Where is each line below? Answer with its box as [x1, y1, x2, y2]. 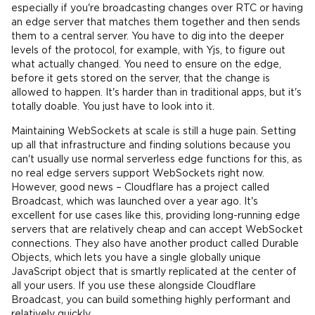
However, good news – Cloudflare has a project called [11, 184, 269, 192]
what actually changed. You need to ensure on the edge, [11, 60, 281, 69]
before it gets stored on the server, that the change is [11, 75, 270, 83]
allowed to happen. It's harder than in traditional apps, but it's [11, 89, 302, 97]
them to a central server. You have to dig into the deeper [11, 32, 284, 41]
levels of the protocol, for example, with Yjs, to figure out [11, 46, 285, 55]
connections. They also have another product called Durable [11, 240, 299, 248]
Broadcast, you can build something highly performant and [11, 296, 290, 304]
